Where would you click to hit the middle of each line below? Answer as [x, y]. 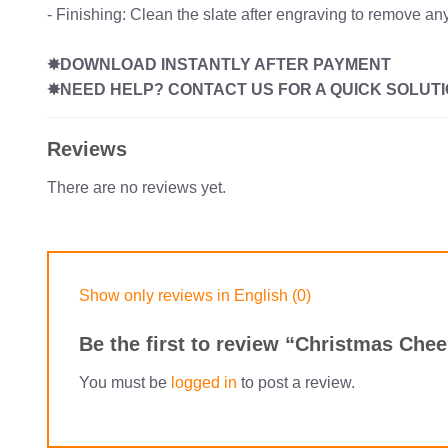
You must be [125, 383]
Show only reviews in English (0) [195, 295]
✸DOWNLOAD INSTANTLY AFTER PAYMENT [219, 64]
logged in [204, 383]
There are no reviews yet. [136, 187]
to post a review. [296, 383]
